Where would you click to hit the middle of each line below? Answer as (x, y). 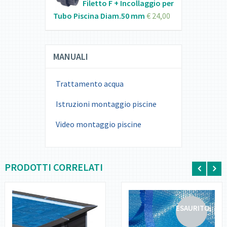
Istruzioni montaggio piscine (106, 104)
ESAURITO (193, 208)
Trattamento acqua (89, 84)
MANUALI (70, 57)
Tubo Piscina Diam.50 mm (99, 16)
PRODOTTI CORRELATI (53, 167)
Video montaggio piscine (98, 124)
